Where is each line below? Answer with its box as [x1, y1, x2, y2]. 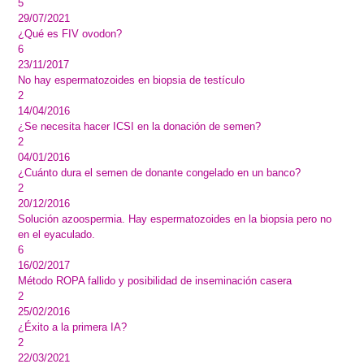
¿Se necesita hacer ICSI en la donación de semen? [18, 120, 262, 132]
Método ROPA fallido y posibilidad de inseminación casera [18, 275, 292, 287]
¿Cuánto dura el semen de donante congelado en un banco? [18, 167, 301, 179]
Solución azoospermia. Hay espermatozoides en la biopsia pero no [18, 213, 332, 225]
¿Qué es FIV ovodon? [18, 28, 123, 40]
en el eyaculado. [18, 228, 96, 240]
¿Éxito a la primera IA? [18, 321, 128, 333]
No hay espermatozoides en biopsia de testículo [18, 74, 245, 86]
